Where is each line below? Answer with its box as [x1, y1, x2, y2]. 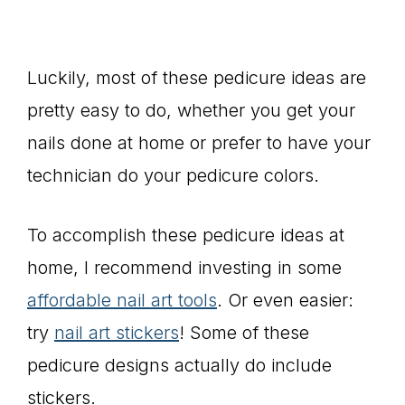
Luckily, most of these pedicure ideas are [27, 67, 366, 89]
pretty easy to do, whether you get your [27, 99, 355, 121]
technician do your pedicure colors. [27, 165, 319, 186]
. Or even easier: [217, 289, 353, 311]
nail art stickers [54, 322, 179, 344]
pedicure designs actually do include [27, 354, 332, 376]
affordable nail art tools [27, 289, 217, 311]
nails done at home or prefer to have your [27, 132, 371, 154]
